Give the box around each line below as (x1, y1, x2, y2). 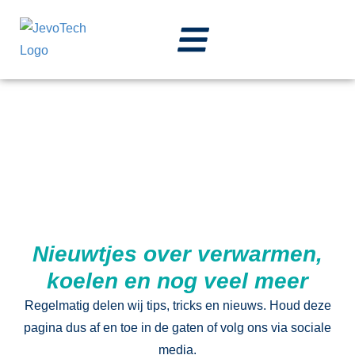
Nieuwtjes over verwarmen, (32, 242, 323, 267)
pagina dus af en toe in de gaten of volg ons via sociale (24, 321, 331, 335)
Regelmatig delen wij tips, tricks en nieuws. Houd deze (24, 299, 331, 313)
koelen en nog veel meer (47, 269, 308, 294)
